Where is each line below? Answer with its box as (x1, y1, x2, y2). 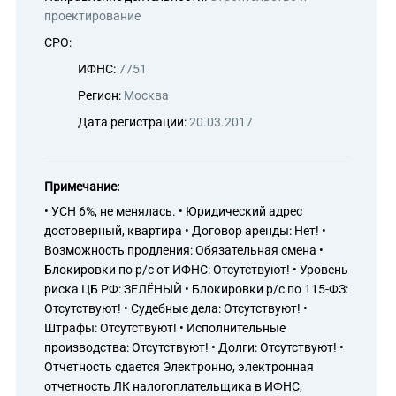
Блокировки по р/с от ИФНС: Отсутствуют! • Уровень (44, 263, 348, 277)
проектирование (44, 9, 141, 23)
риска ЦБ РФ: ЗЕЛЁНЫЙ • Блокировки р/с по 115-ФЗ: (44, 282, 348, 296)
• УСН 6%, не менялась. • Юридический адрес (44, 204, 302, 218)
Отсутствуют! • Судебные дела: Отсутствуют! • (44, 301, 308, 316)
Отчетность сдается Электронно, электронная (44, 360, 314, 374)
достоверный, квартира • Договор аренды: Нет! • (44, 224, 326, 238)
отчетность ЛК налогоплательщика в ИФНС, (44, 379, 302, 393)
